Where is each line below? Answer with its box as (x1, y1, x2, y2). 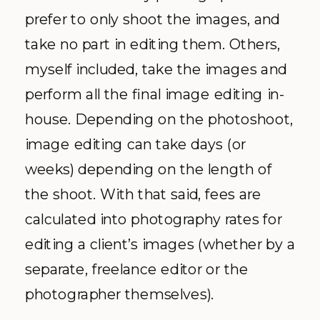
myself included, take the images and (25, 59, 287, 78)
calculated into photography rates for (25, 209, 282, 228)
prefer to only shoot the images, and (25, 9, 280, 28)
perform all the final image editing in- (25, 84, 284, 103)
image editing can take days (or (25, 134, 246, 153)
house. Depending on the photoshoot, (25, 109, 294, 128)
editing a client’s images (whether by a (25, 234, 295, 253)
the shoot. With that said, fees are (25, 184, 261, 203)
